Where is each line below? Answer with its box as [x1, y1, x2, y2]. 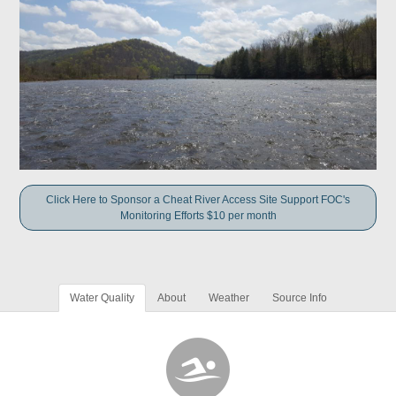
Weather [208, 292, 249, 305]
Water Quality [69, 292, 134, 305]
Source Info [271, 292, 327, 305]
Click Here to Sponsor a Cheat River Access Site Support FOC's [46, 194, 350, 207]
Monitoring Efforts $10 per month [119, 209, 277, 223]
